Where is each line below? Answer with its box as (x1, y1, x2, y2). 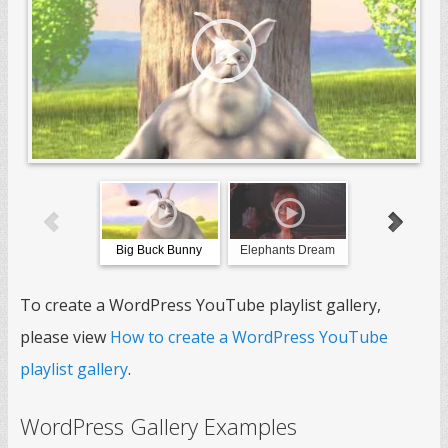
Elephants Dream (239, 243, 335, 257)
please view (20, 326, 110, 348)
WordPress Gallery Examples (20, 411, 297, 441)
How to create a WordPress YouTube (110, 326, 388, 348)
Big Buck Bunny (116, 243, 202, 257)
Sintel (399, 243, 431, 257)
